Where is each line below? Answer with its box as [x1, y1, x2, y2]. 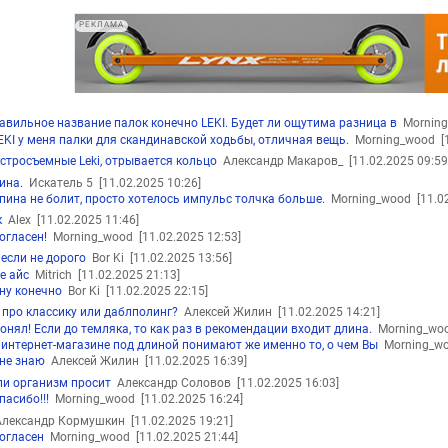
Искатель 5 [22, 175, 99, 190]
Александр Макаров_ [216, 154, 349, 169]
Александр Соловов [110, 375, 237, 390]
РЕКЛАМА [79, 19, 124, 29]
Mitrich [29, 267, 79, 282]
